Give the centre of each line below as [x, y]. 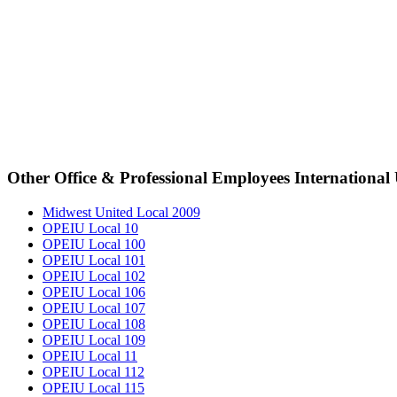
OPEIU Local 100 [94, 245]
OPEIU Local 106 [94, 292]
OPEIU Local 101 [94, 261]
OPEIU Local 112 [93, 372]
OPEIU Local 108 [94, 324]
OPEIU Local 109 [94, 340]
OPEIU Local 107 [94, 308]
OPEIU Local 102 [94, 276]
